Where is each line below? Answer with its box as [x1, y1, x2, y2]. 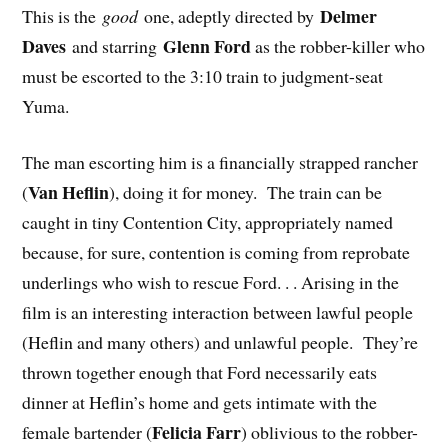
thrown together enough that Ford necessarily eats [22, 360, 378, 385]
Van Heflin [28, 179, 110, 206]
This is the [22, 3, 103, 28]
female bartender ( [22, 420, 153, 445]
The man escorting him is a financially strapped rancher [22, 150, 419, 175]
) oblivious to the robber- [241, 420, 419, 445]
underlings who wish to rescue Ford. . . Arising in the [22, 270, 400, 295]
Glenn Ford [163, 32, 252, 59]
